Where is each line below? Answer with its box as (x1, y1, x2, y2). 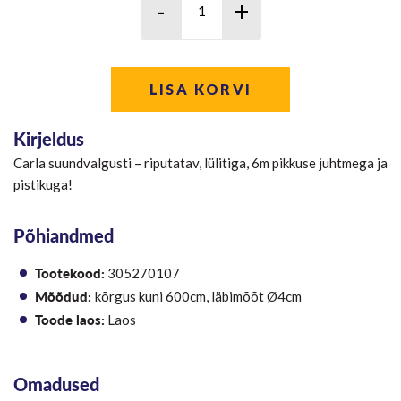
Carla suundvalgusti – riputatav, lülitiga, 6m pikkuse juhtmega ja (13, 155, 388, 172)
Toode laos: (35, 311, 105, 328)
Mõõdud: (35, 288, 95, 305)
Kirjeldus (13, 128, 84, 150)
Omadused (13, 373, 99, 396)
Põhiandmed (13, 225, 114, 247)
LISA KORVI (149, 81, 252, 98)
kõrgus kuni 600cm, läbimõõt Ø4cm (95, 288, 302, 305)
